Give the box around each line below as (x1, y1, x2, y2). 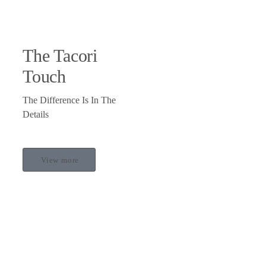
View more (41, 156, 80, 165)
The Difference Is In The (23, 95, 116, 106)
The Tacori (23, 46, 98, 66)
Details (23, 109, 49, 120)
